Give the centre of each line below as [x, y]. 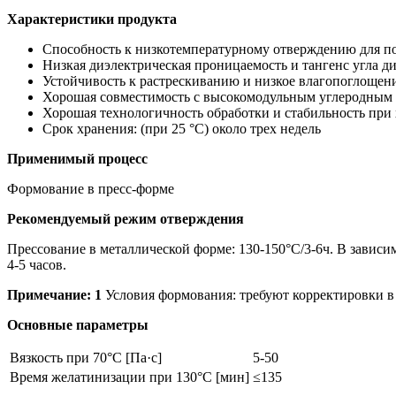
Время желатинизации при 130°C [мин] [129, 377]
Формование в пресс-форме [91, 188]
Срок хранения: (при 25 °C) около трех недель [182, 128]
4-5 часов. [37, 264]
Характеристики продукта [92, 19]
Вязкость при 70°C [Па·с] [86, 357]
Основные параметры [78, 324]
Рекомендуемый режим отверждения [126, 218]
